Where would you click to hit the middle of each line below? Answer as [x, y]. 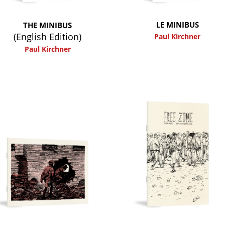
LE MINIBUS [177, 24]
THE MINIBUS [47, 25]
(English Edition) [47, 36]
